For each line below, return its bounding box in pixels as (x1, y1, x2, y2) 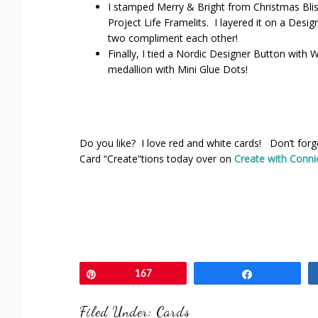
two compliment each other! (108, 31, 238, 45)
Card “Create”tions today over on (79, 152, 231, 165)
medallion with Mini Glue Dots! (108, 62, 248, 76)
